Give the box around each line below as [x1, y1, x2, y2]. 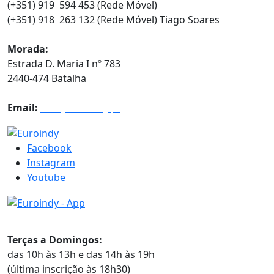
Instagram [27, 155, 75, 169]
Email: [7, 101, 38, 115]
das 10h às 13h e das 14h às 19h [7, 247, 155, 261]
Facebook [27, 141, 72, 155]
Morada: [7, 42, 48, 56]
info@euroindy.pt [40, 101, 120, 115]
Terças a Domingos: [7, 232, 102, 246]
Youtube [27, 170, 65, 184]
